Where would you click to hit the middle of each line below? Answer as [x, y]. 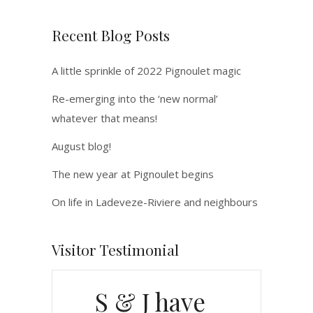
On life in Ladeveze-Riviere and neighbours [155, 202]
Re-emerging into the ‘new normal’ [135, 99]
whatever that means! [104, 118]
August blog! [81, 146]
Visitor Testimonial [115, 249]
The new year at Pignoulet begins [133, 174]
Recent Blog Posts [111, 35]
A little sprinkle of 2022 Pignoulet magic [146, 71]
